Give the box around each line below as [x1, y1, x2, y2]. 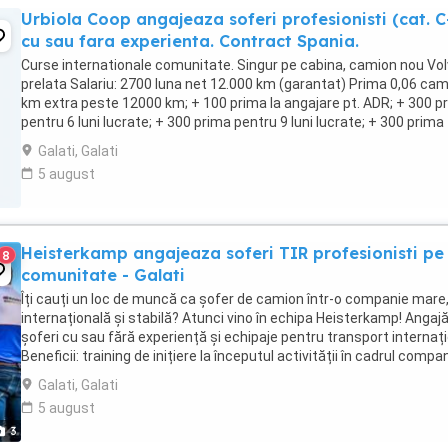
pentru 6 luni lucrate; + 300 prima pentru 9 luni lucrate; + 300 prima [21, 114, 444, 130]
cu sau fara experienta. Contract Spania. [21, 31, 359, 51]
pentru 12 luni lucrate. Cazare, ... [21, 133, 224, 149]
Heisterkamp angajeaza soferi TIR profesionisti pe [21, 243, 444, 263]
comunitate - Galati [21, 265, 185, 285]
